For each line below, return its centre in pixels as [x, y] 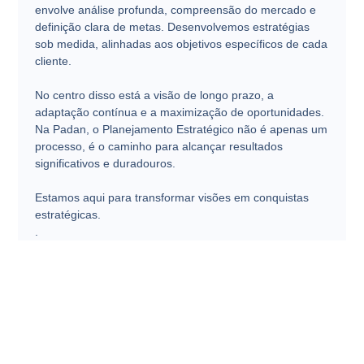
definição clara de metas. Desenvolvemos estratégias [172, 27]
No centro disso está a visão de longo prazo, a [154, 95]
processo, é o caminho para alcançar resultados [158, 146]
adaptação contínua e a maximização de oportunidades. [179, 112]
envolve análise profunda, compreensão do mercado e [175, 10]
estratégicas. [67, 214]
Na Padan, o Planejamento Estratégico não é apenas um [181, 129]
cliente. [53, 61]
